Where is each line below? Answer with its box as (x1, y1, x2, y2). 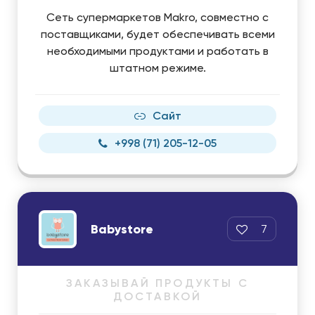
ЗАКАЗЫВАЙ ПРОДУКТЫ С (66, 276, 249, 290)
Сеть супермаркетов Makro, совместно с (46, 11, 269, 24)
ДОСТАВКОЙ (112, 290, 202, 303)
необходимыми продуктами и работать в (46, 44, 269, 58)
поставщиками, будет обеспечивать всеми (40, 27, 275, 41)
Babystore (91, 221, 153, 237)
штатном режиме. (109, 61, 206, 75)
